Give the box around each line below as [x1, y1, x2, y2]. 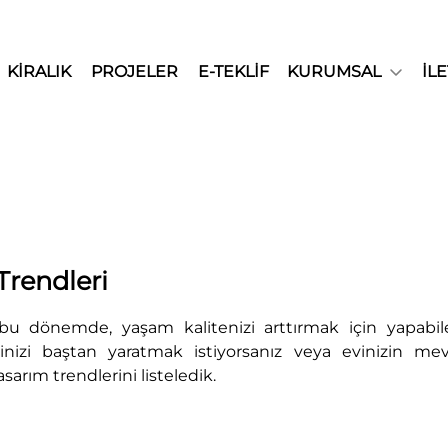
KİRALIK [7, 62, 72, 82]
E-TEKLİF [198, 62, 270, 82]
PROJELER [91, 62, 179, 82]
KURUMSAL [287, 62, 382, 82]
